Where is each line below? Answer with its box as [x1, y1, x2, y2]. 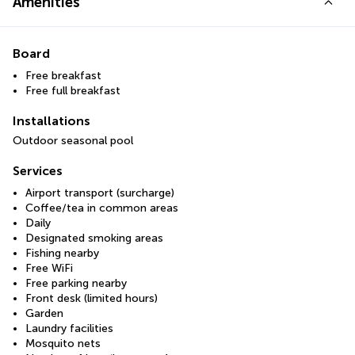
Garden [25, 307, 63, 321]
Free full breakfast [25, 84, 120, 98]
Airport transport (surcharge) [25, 186, 174, 200]
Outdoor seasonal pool [13, 134, 133, 148]
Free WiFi [25, 261, 73, 276]
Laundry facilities [25, 322, 113, 336]
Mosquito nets [25, 337, 101, 351]
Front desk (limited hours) [25, 292, 158, 306]
